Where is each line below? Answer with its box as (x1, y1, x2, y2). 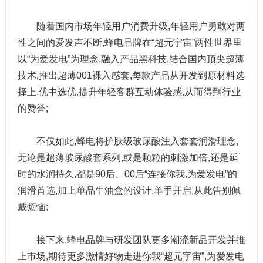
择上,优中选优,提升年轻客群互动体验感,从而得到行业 (17, 87, 241, 97)
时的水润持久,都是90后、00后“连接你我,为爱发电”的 (17, 169, 237, 180)
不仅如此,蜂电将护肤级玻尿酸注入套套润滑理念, (36, 136, 238, 147)
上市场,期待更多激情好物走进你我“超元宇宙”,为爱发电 (17, 251, 244, 262)
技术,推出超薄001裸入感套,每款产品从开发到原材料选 (17, 70, 245, 81)
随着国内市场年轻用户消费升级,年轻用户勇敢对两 (36, 21, 245, 32)
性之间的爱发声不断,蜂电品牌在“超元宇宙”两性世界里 (17, 38, 242, 48)
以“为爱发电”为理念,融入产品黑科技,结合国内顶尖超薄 (17, 54, 244, 65)
